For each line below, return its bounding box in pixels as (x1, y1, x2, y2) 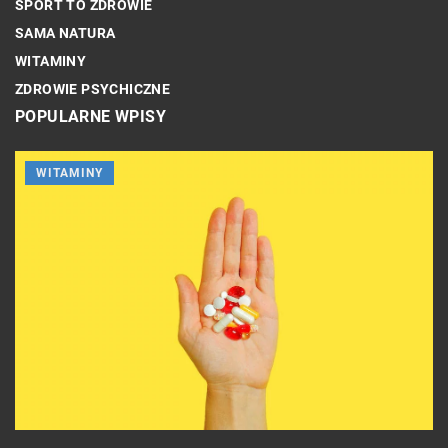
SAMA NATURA (15, 24, 116, 41)
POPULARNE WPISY (15, 106, 166, 126)
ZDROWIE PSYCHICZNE (15, 80, 171, 97)
